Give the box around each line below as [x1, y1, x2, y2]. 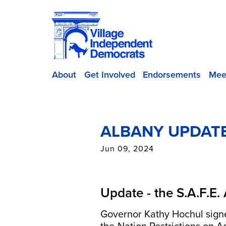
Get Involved [84, 68, 135, 81]
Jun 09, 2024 [100, 143, 154, 155]
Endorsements [143, 68, 201, 81]
